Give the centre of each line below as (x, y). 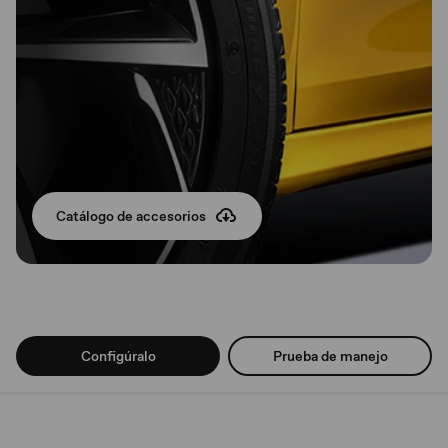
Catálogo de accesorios (131, 215)
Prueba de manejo (330, 355)
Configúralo (118, 355)
